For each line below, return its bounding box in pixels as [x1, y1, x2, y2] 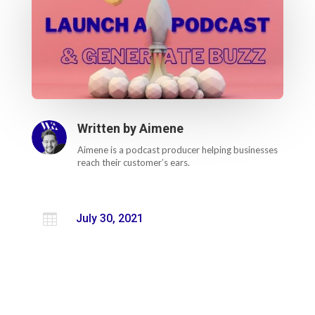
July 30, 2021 [75, 211, 143, 225]
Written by [77, 120, 139, 136]
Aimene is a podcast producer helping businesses [77, 143, 278, 155]
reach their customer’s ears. [77, 156, 190, 168]
